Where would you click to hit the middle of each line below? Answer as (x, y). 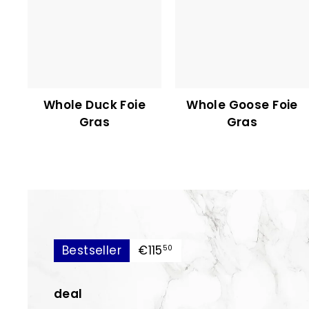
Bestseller (92, 250)
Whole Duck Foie (94, 104)
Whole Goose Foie (242, 104)
